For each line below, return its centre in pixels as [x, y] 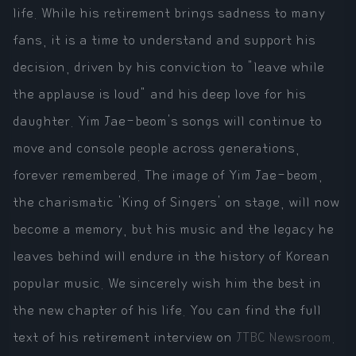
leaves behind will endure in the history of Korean [171, 257]
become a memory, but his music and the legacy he [173, 230]
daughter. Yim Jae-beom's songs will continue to [167, 122]
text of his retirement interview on [124, 338]
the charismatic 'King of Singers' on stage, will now [176, 203]
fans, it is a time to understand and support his [164, 41]
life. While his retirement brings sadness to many [169, 14]
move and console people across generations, [156, 149]
